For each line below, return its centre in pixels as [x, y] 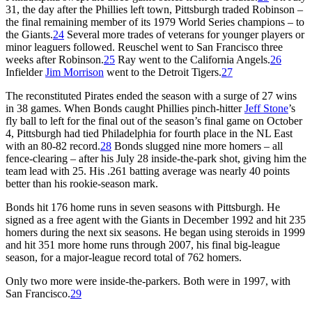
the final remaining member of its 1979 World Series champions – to [155, 22]
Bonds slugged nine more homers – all [197, 146]
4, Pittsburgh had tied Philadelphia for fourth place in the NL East [149, 133]
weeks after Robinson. [55, 59]
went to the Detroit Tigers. [163, 72]
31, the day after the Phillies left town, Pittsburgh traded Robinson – [154, 9]
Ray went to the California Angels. [193, 59]
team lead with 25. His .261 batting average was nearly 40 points [148, 171]
